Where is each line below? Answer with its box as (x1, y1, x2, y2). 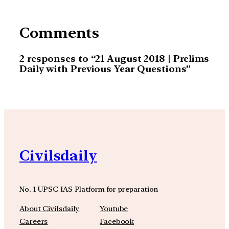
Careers (19, 217, 48, 226)
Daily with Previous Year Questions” (19, 63, 191, 75)
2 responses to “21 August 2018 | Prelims (19, 53, 209, 64)
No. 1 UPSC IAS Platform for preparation (19, 184, 158, 193)
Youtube (100, 204, 128, 214)
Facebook (100, 217, 134, 226)
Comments (19, 24, 100, 42)
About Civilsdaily (19, 204, 80, 214)
